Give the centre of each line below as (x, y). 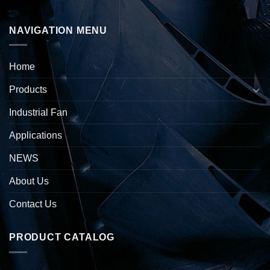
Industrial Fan (38, 113)
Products (28, 90)
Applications (36, 136)
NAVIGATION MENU (58, 30)
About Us (29, 181)
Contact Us (33, 204)
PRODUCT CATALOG (62, 237)
